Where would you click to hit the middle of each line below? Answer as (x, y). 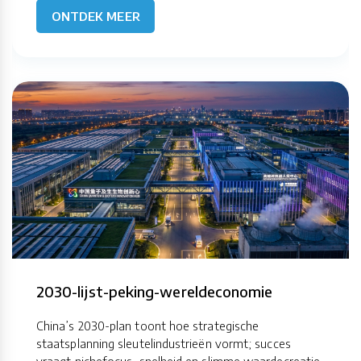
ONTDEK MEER (95, 17)
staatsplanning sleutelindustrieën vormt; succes (164, 344)
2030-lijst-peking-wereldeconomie (155, 292)
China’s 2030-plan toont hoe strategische (148, 326)
